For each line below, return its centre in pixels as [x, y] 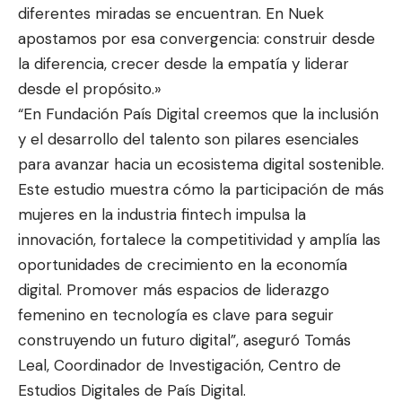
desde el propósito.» [90, 88]
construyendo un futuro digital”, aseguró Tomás [184, 340]
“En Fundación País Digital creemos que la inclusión [198, 114]
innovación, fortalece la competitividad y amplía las [199, 239]
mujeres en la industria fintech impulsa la [162, 214]
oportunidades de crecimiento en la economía [183, 264]
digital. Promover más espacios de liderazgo [174, 289]
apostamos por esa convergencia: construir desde [197, 38]
